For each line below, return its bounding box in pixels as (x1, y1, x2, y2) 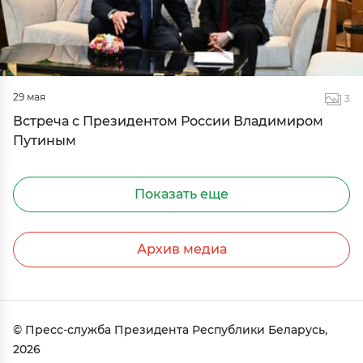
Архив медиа (136, 241, 227, 257)
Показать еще (135, 186, 228, 202)
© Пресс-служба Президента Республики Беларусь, (13, 322, 327, 337)
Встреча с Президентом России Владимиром (13, 113, 323, 129)
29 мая (13, 91, 45, 103)
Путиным (13, 133, 76, 148)
